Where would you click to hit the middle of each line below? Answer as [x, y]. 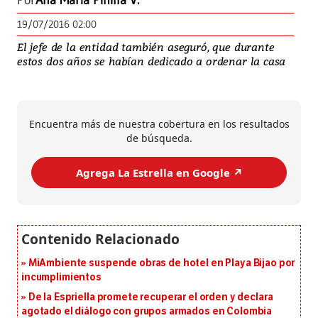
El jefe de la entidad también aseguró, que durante [146, 47]
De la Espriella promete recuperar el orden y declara [150, 297]
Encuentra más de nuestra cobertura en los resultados [159, 124]
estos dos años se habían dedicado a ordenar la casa [152, 61]
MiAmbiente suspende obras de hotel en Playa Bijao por [161, 263]
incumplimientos [61, 278]
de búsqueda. [159, 138]
